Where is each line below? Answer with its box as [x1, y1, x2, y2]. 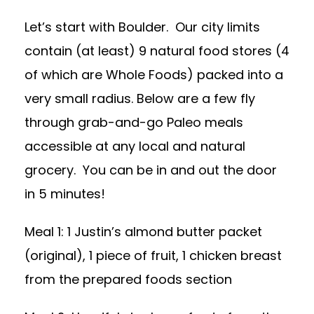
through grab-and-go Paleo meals [25, 114, 243, 132]
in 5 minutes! [25, 185, 105, 203]
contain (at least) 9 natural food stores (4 [25, 42, 289, 60]
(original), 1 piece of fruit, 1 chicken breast [25, 247, 282, 265]
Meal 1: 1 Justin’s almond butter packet [25, 223, 262, 241]
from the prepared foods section [25, 271, 232, 289]
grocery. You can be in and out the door [25, 161, 277, 179]
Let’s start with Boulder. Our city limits [25, 18, 260, 36]
